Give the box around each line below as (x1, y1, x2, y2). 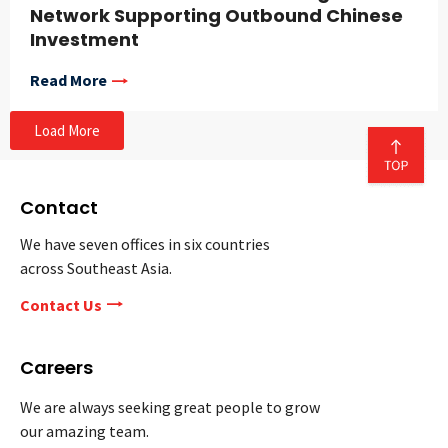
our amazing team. (20, 421, 149, 442)
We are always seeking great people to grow (20, 397, 320, 418)
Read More (30, 70, 107, 91)
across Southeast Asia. (20, 258, 172, 279)
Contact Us (20, 295, 102, 316)
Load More (34, 121, 100, 141)
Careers (20, 355, 93, 381)
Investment (30, 27, 139, 53)
